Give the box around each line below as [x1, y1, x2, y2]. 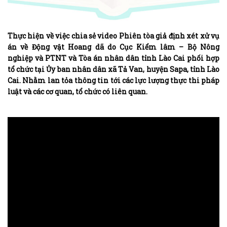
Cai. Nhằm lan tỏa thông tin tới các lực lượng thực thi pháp [8, 75, 219, 85]
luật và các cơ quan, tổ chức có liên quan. [8, 86, 147, 96]
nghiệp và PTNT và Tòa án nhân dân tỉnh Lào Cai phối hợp [8, 53, 219, 63]
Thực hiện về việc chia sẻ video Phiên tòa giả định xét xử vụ [8, 30, 219, 41]
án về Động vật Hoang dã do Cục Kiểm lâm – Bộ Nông [8, 42, 219, 52]
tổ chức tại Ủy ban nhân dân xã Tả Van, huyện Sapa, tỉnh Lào [8, 64, 219, 74]
